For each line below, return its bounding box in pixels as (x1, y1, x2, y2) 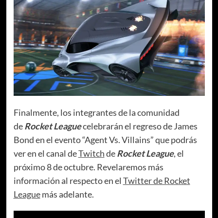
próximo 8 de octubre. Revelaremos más (13, 162, 163, 173)
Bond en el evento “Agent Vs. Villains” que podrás (13, 134, 197, 145)
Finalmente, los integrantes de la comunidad (13, 107, 180, 118)
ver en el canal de (13, 148, 78, 159)
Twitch (78, 148, 105, 159)
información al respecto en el (13, 175, 123, 186)
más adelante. (40, 189, 94, 200)
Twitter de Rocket (123, 175, 190, 186)
